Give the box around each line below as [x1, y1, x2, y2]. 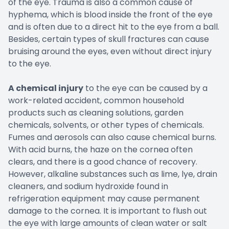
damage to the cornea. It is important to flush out [8, 205, 207, 217]
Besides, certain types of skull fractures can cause [8, 33, 209, 45]
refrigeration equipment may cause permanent [8, 193, 200, 205]
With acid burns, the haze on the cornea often [8, 144, 193, 156]
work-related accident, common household [8, 95, 184, 107]
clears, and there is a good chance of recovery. [8, 156, 197, 168]
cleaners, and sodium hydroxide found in [8, 180, 168, 193]
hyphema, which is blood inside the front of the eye [8, 9, 213, 21]
